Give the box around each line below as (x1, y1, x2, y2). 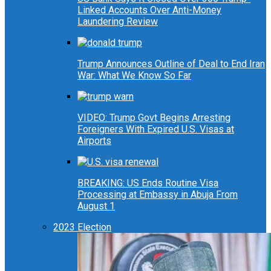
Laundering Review (77, 16, 158, 28)
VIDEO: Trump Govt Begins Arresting (77, 112, 230, 124)
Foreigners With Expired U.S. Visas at (77, 123, 234, 135)
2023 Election (53, 221, 111, 233)
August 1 (77, 200, 115, 212)
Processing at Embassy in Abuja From (77, 189, 238, 201)
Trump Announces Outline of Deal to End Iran (77, 58, 265, 70)
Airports (77, 135, 111, 147)
